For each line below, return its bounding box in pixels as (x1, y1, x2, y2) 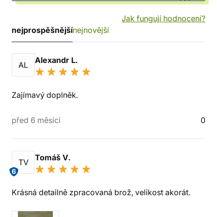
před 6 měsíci (12, 115, 61, 125)
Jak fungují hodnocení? (122, 14, 205, 23)
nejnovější (73, 25, 109, 35)
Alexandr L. (35, 55, 79, 65)
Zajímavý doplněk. (12, 90, 78, 100)
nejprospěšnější (12, 25, 73, 35)
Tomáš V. (35, 153, 72, 162)
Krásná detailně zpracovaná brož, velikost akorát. (12, 187, 190, 197)
